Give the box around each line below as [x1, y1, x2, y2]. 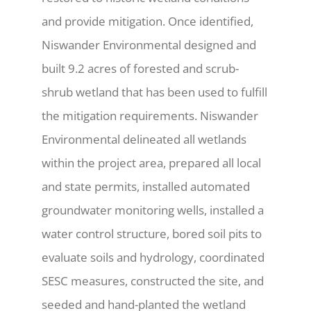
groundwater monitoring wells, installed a [41, 201, 264, 218]
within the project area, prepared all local [41, 154, 261, 171]
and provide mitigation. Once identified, [41, 12, 253, 29]
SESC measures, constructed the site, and [41, 272, 264, 289]
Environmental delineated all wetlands [41, 131, 246, 147]
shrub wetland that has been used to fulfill [41, 83, 267, 100]
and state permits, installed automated [41, 178, 250, 194]
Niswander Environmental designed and [41, 36, 256, 53]
